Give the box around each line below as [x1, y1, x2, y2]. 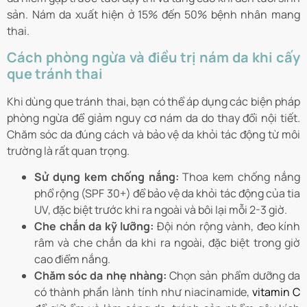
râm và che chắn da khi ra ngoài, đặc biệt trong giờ [34, 235, 300, 251]
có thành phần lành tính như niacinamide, [34, 284, 252, 300]
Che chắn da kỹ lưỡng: [34, 219, 153, 234]
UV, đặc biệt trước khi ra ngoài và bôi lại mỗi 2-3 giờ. [34, 202, 287, 218]
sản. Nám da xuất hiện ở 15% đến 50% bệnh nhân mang [7, 7, 300, 23]
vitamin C [251, 284, 300, 300]
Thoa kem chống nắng [178, 169, 300, 185]
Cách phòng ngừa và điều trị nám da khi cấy [7, 47, 300, 66]
